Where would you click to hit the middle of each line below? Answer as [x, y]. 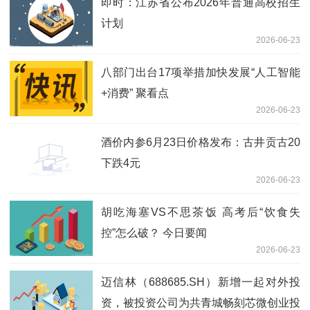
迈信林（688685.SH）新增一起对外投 [201, 282]
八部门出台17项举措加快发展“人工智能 [201, 72]
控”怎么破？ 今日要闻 [154, 232]
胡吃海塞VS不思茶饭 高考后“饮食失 [201, 212]
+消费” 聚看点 [135, 93]
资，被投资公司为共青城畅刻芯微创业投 [201, 302]
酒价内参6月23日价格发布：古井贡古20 [201, 142]
